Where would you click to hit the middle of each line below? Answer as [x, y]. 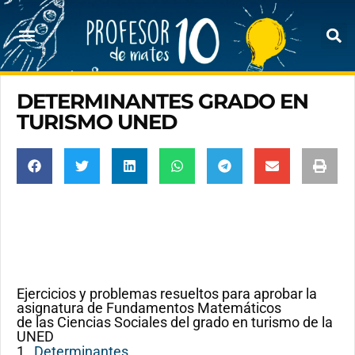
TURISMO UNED [97, 122]
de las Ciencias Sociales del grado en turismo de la [175, 322]
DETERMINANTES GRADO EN [162, 101]
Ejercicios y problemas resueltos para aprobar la [167, 294]
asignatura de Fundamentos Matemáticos [149, 308]
